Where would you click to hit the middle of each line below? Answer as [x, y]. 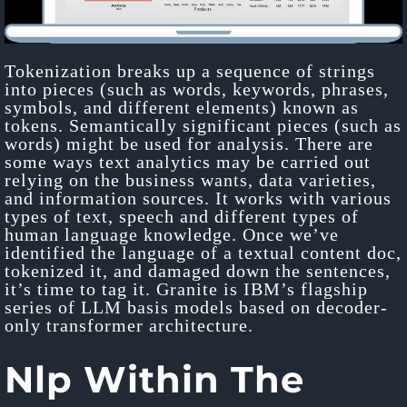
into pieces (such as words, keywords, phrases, [197, 89]
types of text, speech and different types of [182, 216]
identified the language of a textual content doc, [203, 252]
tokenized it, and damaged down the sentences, [198, 270]
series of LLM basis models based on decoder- [196, 307]
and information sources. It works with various [198, 198]
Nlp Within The [154, 379]
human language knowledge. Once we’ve [172, 234]
